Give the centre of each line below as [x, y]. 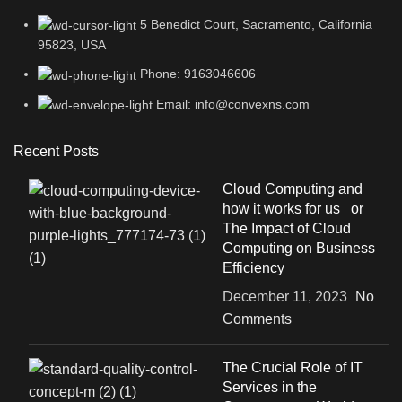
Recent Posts [56, 151]
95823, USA [72, 45]
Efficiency [253, 267]
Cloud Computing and [292, 188]
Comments [257, 319]
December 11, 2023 [284, 296]
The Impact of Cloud [286, 228]
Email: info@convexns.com [233, 104]
